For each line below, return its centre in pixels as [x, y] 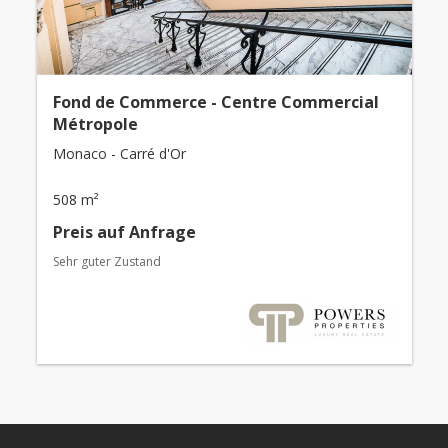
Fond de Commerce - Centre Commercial [215, 102]
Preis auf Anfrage [124, 232]
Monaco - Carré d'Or [119, 154]
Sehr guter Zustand [106, 262]
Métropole [95, 124]
